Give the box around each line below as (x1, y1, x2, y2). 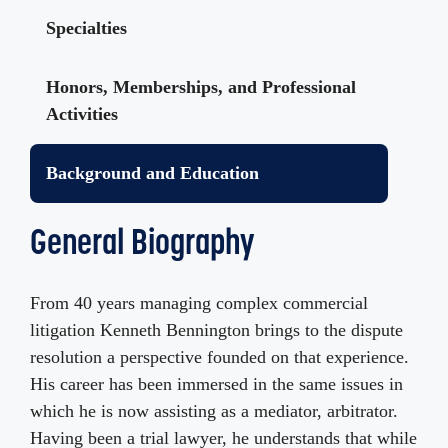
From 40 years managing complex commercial (30, 293, 368, 314)
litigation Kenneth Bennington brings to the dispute (30, 320, 403, 341)
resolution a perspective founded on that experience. (30, 347, 409, 368)
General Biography (30, 221, 254, 263)
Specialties (46, 18, 127, 39)
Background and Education (46, 163, 259, 184)
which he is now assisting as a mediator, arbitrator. (30, 401, 398, 422)
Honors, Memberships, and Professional (46, 77, 356, 98)
